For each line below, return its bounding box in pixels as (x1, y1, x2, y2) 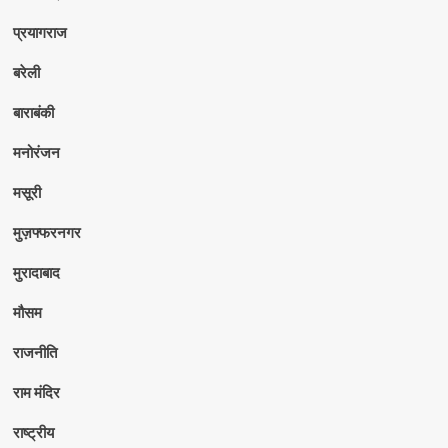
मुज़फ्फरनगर (12, 222, 81, 241)
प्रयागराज (12, 22, 67, 41)
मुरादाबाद (12, 262, 60, 281)
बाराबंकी (12, 102, 54, 121)
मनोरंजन (12, 142, 60, 161)
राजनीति (12, 342, 57, 361)
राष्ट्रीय (12, 422, 54, 441)
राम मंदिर (12, 382, 60, 401)
